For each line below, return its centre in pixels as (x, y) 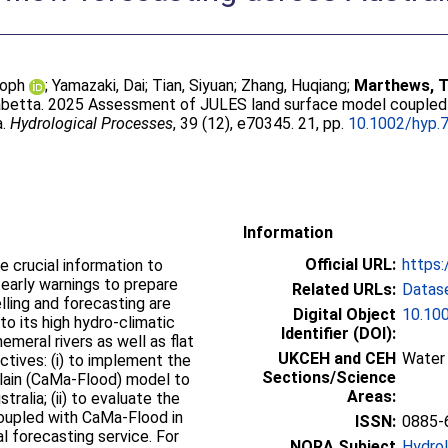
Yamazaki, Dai (99, 85)
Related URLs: (344, 289)
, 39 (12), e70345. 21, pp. (261, 123)
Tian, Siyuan (193, 85)
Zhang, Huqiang (294, 85)
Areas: (371, 396)
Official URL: (350, 264)
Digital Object (344, 314)
